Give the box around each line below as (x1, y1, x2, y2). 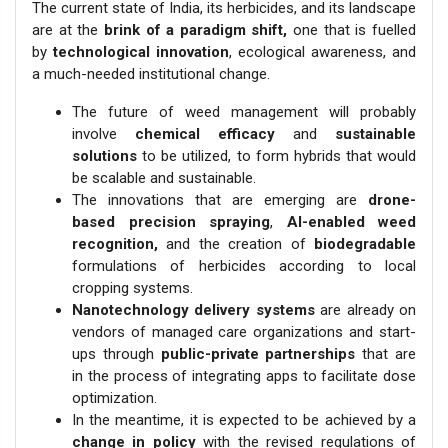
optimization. (72, 389, 157, 408)
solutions (72, 147, 137, 166)
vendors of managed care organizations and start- (72, 323, 416, 342)
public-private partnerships (160, 345, 356, 364)
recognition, (72, 235, 158, 254)
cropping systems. (72, 279, 193, 298)
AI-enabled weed (286, 213, 416, 232)
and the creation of (158, 235, 314, 254)
